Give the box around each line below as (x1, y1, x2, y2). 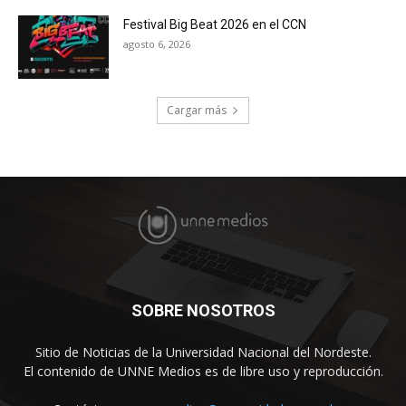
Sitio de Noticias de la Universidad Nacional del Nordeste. (34, 343, 372, 361)
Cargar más (167, 101, 227, 118)
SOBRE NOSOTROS (130, 300, 275, 320)
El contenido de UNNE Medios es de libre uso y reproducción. (23, 362, 383, 380)
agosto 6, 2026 (123, 36, 190, 51)
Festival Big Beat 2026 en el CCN (123, 16, 306, 32)
